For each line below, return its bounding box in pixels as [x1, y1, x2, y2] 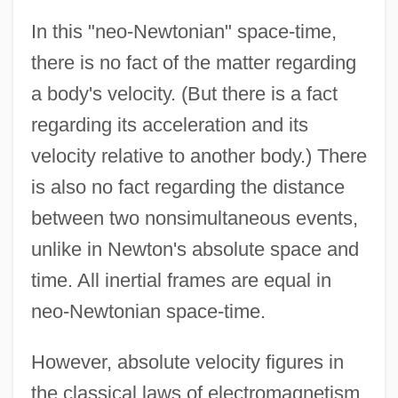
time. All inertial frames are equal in [30, 268, 331, 291]
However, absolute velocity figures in [30, 350, 344, 373]
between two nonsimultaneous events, [30, 206, 358, 229]
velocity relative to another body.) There [30, 144, 367, 167]
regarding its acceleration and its [30, 113, 308, 136]
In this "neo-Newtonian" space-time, [30, 20, 337, 43]
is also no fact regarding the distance [30, 175, 345, 198]
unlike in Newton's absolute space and [30, 237, 359, 260]
